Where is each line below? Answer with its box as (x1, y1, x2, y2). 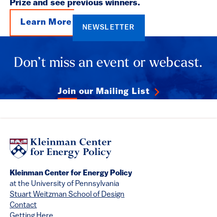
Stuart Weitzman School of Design (10, 191, 124, 199)
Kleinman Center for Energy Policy (10, 170, 132, 178)
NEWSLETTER (82, 24, 135, 31)
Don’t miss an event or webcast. (14, 57, 203, 70)
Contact (10, 201, 37, 210)
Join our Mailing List (58, 87, 150, 96)
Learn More (20, 18, 72, 27)
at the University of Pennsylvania (10, 180, 119, 188)
